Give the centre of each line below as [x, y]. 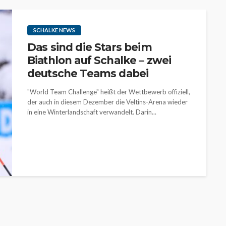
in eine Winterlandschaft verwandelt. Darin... [92, 112]
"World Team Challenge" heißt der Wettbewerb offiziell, [109, 92]
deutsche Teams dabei [88, 73]
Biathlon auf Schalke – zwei [99, 60]
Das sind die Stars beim [90, 47]
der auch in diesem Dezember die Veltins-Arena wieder [107, 102]
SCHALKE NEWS [54, 30]
